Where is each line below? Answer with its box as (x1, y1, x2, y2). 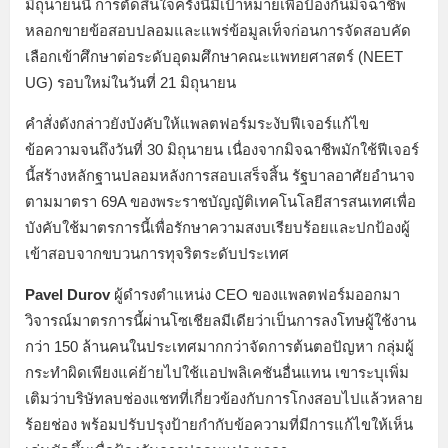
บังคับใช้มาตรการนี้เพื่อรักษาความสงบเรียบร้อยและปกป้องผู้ (25, 218, 410, 236)
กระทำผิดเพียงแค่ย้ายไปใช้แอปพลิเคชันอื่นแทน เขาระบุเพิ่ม (25, 363, 409, 381)
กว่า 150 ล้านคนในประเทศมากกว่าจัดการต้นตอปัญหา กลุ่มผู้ (25, 337, 414, 355)
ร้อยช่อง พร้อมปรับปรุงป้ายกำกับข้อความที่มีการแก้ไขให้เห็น (25, 415, 413, 433)
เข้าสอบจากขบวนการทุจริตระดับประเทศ (25, 244, 289, 262)
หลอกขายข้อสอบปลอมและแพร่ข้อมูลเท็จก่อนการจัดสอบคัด (25, 21, 411, 39)
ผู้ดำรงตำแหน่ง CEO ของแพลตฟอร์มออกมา (110, 285, 400, 303)
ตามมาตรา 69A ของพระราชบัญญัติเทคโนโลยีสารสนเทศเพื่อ (25, 192, 416, 210)
